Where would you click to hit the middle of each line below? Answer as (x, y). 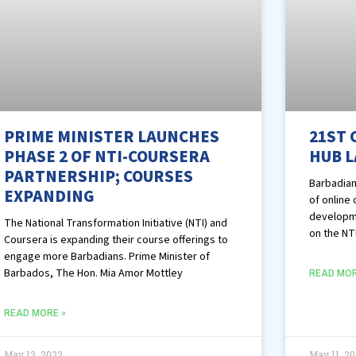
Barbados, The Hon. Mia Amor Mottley (94, 274)
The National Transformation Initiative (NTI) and (116, 224)
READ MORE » (35, 313)
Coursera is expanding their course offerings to (116, 240)
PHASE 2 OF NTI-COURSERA (107, 157)
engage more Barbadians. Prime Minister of (107, 257)
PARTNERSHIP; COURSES (99, 177)
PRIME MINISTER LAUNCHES (112, 137)
